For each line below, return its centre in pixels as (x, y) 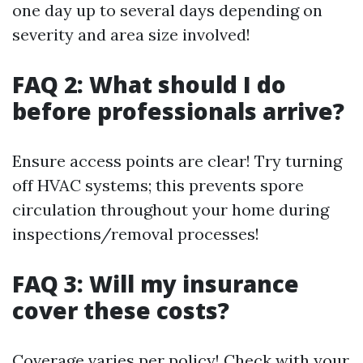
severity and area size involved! (131, 34)
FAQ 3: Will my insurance (156, 283)
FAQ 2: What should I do (149, 84)
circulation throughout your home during (171, 209)
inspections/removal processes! (136, 233)
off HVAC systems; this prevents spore (158, 185)
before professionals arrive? (178, 111)
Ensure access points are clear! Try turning (177, 160)
